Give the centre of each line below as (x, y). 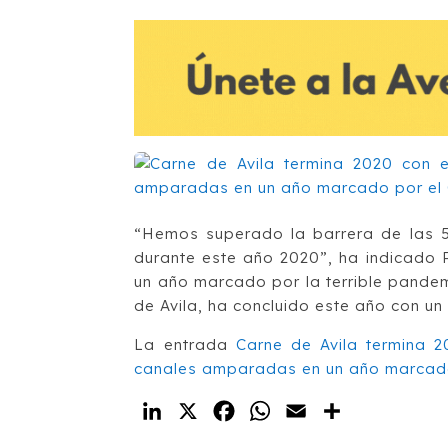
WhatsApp (318, 410)
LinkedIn (203, 410)
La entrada (185, 344)
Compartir (389, 410)
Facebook (281, 410)
